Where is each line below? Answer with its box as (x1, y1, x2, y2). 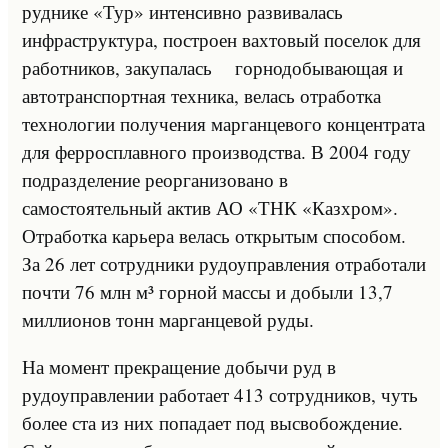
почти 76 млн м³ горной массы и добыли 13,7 (22, 278, 393, 304)
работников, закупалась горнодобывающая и (22, 54, 403, 80)
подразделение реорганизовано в (22, 166, 288, 192)
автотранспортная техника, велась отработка (22, 82, 381, 108)
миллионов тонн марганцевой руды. (22, 306, 314, 332)
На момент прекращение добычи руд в (22, 353, 336, 379)
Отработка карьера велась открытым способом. (22, 222, 406, 248)
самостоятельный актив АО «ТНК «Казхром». (22, 194, 398, 220)
